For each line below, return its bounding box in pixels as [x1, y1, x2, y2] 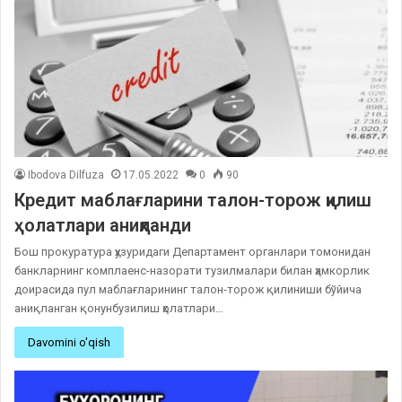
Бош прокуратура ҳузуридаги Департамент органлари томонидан [14, 244, 371, 258]
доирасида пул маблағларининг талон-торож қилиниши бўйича [14, 282, 362, 296]
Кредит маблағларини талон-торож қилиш [14, 188, 371, 211]
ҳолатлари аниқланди [14, 214, 191, 236]
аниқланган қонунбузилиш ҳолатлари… [14, 301, 223, 315]
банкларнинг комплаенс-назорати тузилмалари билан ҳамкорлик [14, 263, 370, 277]
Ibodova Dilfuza [28, 168, 104, 181]
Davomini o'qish [28, 335, 110, 349]
